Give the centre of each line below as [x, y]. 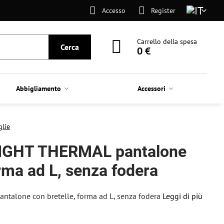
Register [163, 10]
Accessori [152, 88]
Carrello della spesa [167, 41]
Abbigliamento [39, 88]
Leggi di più [182, 196]
